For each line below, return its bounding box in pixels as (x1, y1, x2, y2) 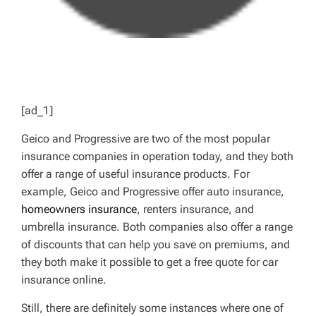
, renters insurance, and (137, 202, 254, 216)
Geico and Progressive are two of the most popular (21, 132, 270, 145)
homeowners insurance (21, 202, 137, 216)
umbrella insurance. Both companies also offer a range (21, 220, 293, 233)
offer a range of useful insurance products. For (21, 167, 250, 181)
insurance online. (21, 273, 107, 286)
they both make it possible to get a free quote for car (21, 255, 278, 269)
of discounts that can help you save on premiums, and (21, 238, 290, 251)
